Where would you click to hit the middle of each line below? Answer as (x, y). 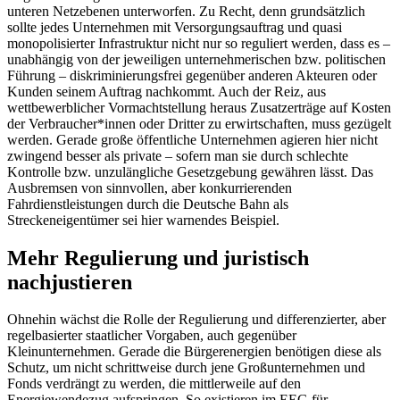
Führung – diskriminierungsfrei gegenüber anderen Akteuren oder (192, 75)
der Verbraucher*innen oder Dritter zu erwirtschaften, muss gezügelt (199, 123)
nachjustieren (70, 282)
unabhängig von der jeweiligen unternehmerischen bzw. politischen (196, 59)
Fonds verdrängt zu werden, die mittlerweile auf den (154, 384)
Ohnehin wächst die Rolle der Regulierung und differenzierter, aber (196, 320)
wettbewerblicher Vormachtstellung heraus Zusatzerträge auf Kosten (199, 107)
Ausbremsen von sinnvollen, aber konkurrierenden (150, 187)
